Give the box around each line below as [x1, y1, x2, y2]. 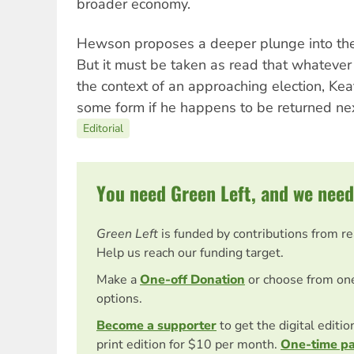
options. [96, 289, 142, 307]
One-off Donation [140, 270, 245, 288]
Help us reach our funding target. [96, 243, 284, 262]
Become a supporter [96, 316, 217, 334]
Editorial [83, 120, 123, 136]
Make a [96, 270, 140, 288]
